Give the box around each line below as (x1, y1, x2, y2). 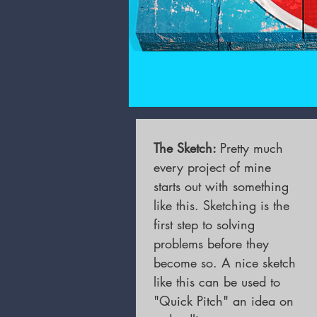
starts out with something (154, 178, 289, 195)
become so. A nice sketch (154, 254, 296, 271)
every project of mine (154, 158, 271, 175)
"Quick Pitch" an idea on (154, 292, 294, 309)
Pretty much (220, 139, 283, 156)
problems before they (154, 235, 269, 252)
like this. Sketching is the (154, 197, 289, 214)
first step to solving (154, 216, 255, 233)
